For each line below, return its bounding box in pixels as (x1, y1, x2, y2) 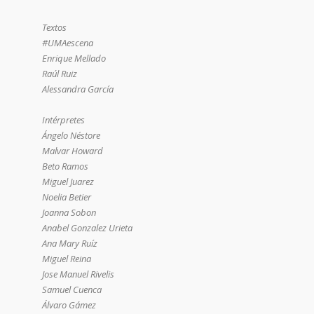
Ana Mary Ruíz (42, 237, 97, 250)
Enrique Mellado (42, 52, 106, 65)
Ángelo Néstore (42, 129, 100, 142)
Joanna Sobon (42, 206, 96, 219)
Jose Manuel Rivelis (42, 268, 114, 281)
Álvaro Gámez (42, 299, 96, 312)
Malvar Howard (42, 144, 103, 158)
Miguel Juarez (42, 175, 94, 189)
